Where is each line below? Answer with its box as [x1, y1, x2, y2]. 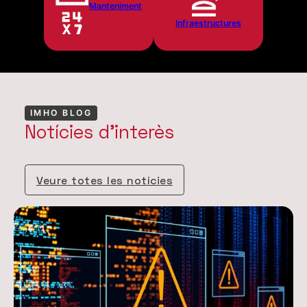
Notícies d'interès [25, 121, 174, 143]
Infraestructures [175, 17, 241, 28]
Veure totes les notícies [36, 173, 173, 187]
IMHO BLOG [30, 108, 93, 119]
